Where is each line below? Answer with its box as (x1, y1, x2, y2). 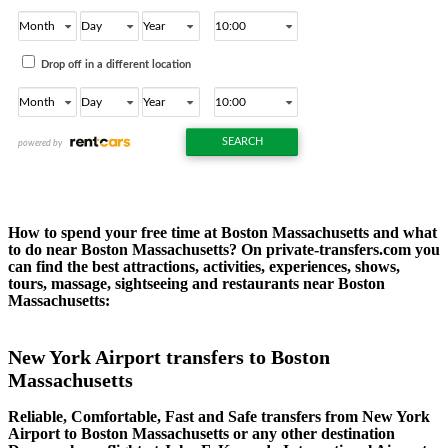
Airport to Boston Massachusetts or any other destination (8, 425, 395, 443)
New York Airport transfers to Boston (8, 345, 330, 368)
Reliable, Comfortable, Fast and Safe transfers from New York (8, 408, 430, 426)
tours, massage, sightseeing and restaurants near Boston (8, 274, 385, 292)
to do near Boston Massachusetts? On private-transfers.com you (8, 240, 440, 258)
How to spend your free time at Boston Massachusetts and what (8, 223, 437, 241)
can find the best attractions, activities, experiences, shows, (8, 257, 400, 275)
